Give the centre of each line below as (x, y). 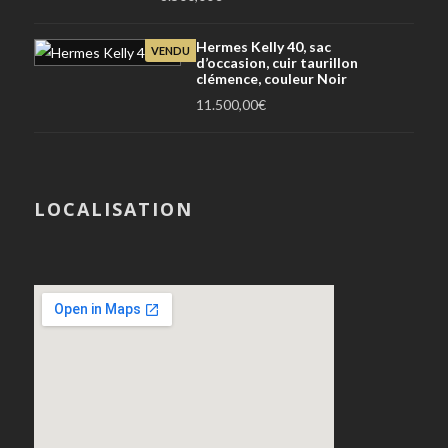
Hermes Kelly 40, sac (263, 46)
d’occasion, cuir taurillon (277, 62)
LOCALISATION (113, 208)
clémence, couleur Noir (271, 78)
